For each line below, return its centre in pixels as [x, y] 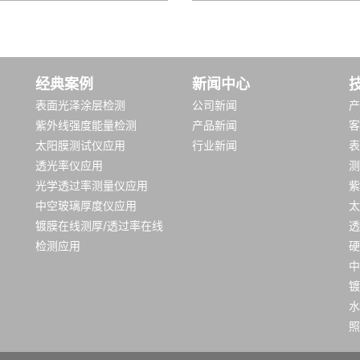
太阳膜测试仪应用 [80, 145]
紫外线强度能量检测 [86, 125]
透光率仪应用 [69, 165]
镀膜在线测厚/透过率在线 [99, 225]
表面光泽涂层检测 [80, 105]
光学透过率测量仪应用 [92, 185]
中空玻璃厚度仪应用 [86, 205]
